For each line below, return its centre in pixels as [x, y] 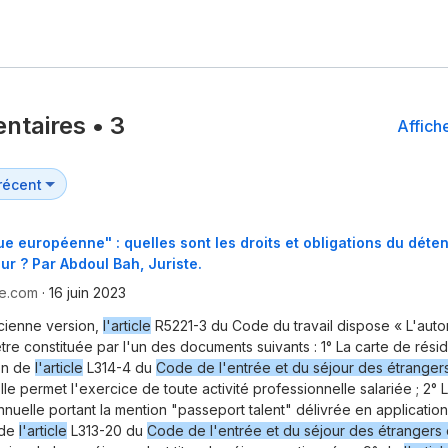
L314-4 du [119, 368]
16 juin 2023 [87, 293]
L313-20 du [107, 431]
